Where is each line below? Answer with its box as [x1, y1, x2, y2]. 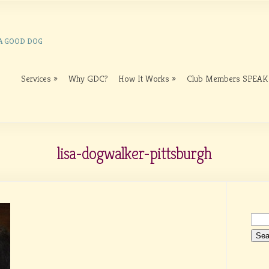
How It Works [118, 73, 169, 84]
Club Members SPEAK [187, 73, 268, 84]
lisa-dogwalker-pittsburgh [57, 143, 212, 164]
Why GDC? [68, 73, 107, 84]
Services [21, 73, 51, 84]
